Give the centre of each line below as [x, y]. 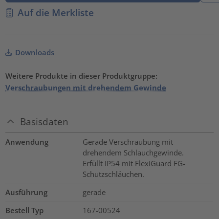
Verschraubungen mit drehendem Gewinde [86, 87]
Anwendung [27, 142]
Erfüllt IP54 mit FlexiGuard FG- [134, 164]
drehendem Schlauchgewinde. [133, 153]
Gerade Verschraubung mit [128, 142]
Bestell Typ [25, 210]
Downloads [34, 52]
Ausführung [27, 192]
